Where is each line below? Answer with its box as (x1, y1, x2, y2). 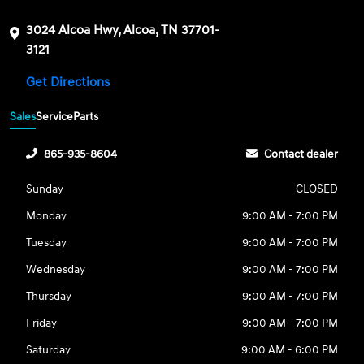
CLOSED (295, 181, 338, 196)
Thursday (26, 288, 72, 303)
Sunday (26, 181, 64, 196)
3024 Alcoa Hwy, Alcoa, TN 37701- (26, 22, 220, 39)
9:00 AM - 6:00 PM (240, 342, 338, 357)
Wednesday (26, 262, 86, 276)
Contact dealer (263, 146, 338, 161)
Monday (26, 208, 67, 223)
